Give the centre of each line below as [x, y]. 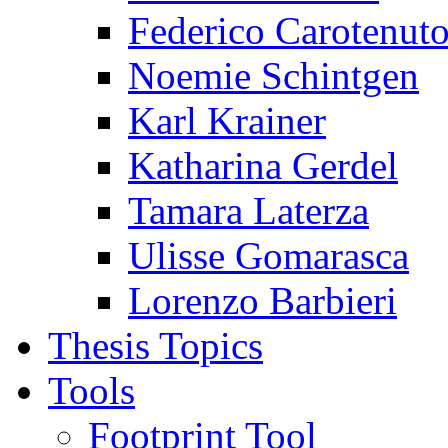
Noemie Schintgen [273, 75]
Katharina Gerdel [263, 165]
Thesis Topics [155, 345]
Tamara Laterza [248, 210]
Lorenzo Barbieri [262, 300]
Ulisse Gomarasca [268, 255]
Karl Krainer [227, 120]
